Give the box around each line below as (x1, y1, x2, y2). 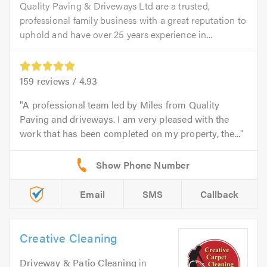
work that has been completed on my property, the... (20, 126, 241, 140)
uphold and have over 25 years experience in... (20, 27, 213, 41)
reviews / (34, 73, 79, 88)
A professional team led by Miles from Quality (23, 97, 220, 111)
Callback (200, 187, 239, 201)
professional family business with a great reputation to (20, 13, 247, 27)
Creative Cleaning (20, 228, 117, 246)
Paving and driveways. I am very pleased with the (20, 111, 229, 126)
